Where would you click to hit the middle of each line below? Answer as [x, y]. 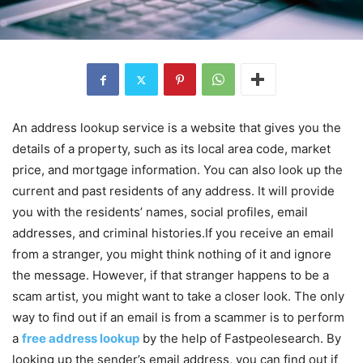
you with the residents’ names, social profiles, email [160, 212]
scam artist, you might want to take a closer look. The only [178, 297]
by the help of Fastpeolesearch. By [240, 339]
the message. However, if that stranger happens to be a [171, 275]
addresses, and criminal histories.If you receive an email [173, 233]
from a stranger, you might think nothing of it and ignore [172, 254]
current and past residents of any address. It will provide [173, 191]
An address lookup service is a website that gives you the [177, 128]
